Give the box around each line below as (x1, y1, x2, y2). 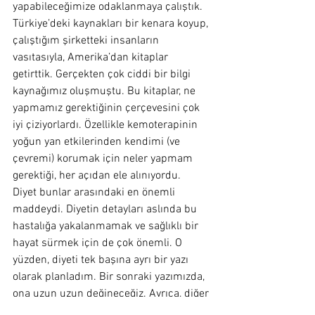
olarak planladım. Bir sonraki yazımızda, (13, 270, 207, 284)
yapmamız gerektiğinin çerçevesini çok (13, 101, 202, 115)
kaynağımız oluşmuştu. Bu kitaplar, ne (13, 84, 198, 98)
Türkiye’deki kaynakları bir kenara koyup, (13, 17, 211, 31)
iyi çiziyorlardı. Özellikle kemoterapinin (13, 118, 200, 132)
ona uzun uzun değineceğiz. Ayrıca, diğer (13, 287, 212, 301)
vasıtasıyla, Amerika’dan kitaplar (13, 51, 171, 65)
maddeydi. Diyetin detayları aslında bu (13, 202, 200, 217)
